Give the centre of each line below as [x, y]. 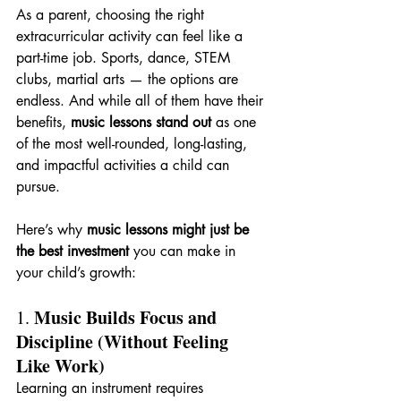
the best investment [73, 251]
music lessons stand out [141, 122]
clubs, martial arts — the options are [129, 79]
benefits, [43, 122]
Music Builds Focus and [128, 317]
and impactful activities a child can [125, 165]
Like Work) [60, 365]
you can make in [184, 251]
